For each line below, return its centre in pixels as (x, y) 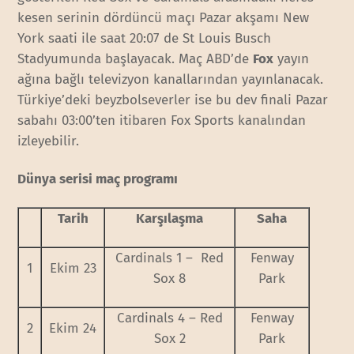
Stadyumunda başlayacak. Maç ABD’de (136, 58)
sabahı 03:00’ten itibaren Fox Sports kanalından (162, 120)
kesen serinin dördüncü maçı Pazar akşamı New (164, 17)
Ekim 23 (73, 268)
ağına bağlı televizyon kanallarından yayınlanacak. (171, 79)
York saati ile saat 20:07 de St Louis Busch (145, 38)
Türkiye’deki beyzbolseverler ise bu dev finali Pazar (173, 100)
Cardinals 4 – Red (169, 318)
